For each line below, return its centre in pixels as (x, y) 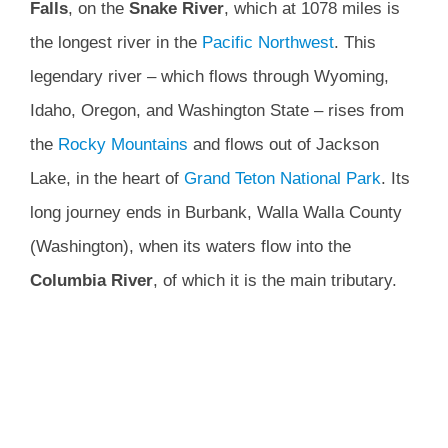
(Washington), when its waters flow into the (190, 247)
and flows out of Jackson (283, 145)
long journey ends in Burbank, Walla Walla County (216, 213)
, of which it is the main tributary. (275, 281)
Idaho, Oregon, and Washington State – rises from (217, 111)
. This (355, 43)
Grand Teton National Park (282, 179)
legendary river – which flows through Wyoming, (209, 77)
